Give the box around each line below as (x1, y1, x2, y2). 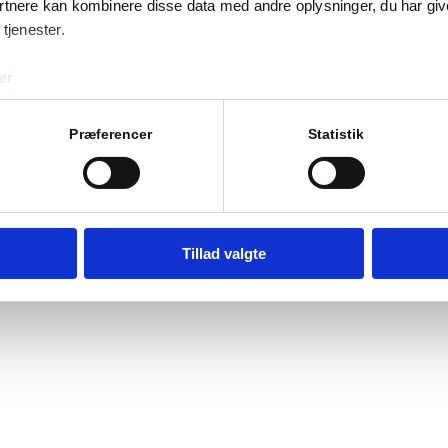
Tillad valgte (182, 244, 266, 262)
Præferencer (69, 126, 153, 142)
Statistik (307, 126, 365, 142)
